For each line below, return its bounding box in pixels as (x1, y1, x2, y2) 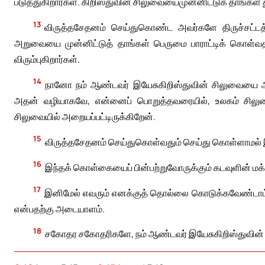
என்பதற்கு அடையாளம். (14, 202, 105, 215)
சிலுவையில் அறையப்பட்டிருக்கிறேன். (14, 109, 156, 123)
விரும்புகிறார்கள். (14, 52, 80, 66)
